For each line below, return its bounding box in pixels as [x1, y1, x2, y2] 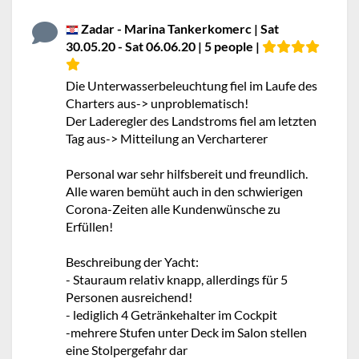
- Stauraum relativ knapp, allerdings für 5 [66, 272, 288, 287]
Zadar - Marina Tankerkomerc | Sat [79, 21, 279, 36]
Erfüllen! [66, 219, 113, 234]
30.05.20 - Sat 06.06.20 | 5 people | [66, 38, 262, 54]
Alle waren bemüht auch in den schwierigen [66, 184, 303, 199]
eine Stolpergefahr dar [66, 342, 188, 357]
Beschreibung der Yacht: [66, 254, 199, 269]
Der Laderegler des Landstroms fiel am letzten [66, 113, 317, 128]
